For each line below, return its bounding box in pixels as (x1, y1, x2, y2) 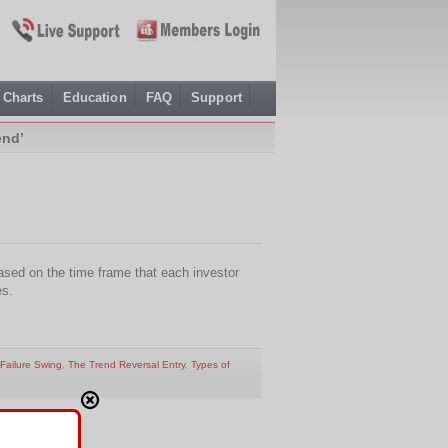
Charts (2, 90, 44, 105)
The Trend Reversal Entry (68, 358, 185, 370)
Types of (191, 358, 230, 370)
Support (191, 90, 242, 105)
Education (62, 90, 127, 105)
